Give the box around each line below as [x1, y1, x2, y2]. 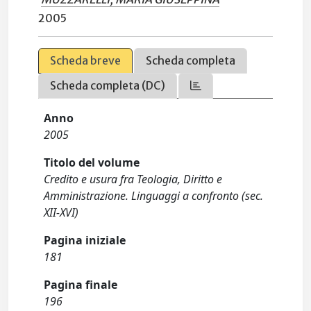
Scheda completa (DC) [50, 78, 166, 92]
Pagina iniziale [44, 233, 126, 248]
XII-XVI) [44, 205, 79, 220]
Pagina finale [44, 277, 118, 292]
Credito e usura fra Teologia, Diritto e [44, 171, 223, 187]
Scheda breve [50, 53, 121, 67]
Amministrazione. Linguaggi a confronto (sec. [44, 188, 264, 203]
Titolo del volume [44, 155, 140, 170]
